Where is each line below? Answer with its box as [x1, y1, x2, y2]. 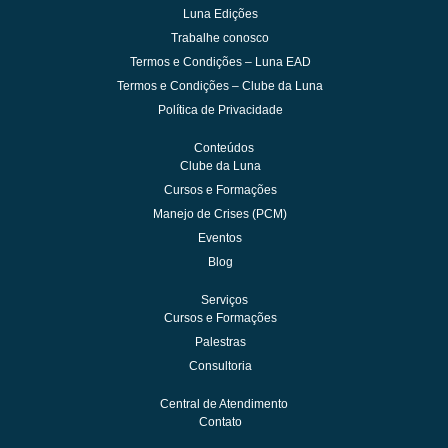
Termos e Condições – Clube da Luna [117, 79, 323, 93]
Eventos [198, 231, 242, 245]
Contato [198, 415, 242, 429]
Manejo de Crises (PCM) [153, 207, 287, 221]
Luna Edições [182, 7, 258, 21]
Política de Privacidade [157, 103, 283, 117]
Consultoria [188, 359, 252, 373]
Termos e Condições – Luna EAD [129, 55, 311, 69]
